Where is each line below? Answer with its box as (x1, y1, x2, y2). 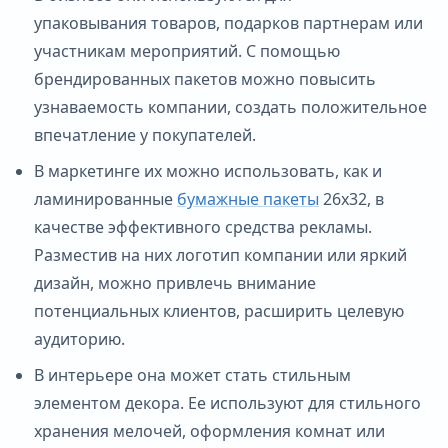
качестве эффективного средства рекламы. (34, 215, 372, 238)
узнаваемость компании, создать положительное (34, 95, 427, 118)
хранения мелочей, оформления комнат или (34, 419, 385, 442)
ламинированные (34, 187, 177, 210)
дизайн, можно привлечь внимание (34, 271, 316, 294)
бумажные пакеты (177, 187, 319, 210)
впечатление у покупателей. (34, 123, 256, 146)
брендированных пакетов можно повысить (34, 67, 376, 90)
